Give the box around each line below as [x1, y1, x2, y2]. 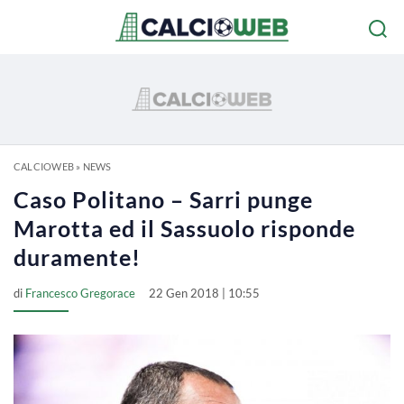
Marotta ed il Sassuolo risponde [14, 215, 355, 242]
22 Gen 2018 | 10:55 [149, 286, 260, 300]
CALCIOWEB [14, 161, 74, 172]
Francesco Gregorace [25, 286, 135, 300]
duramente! [14, 243, 141, 271]
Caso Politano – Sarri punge [14, 186, 313, 213]
